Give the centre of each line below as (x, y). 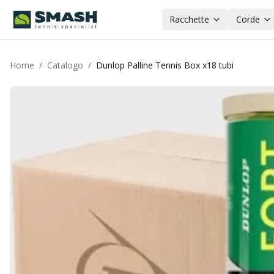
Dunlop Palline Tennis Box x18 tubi (165, 65)
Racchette (189, 19)
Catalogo (65, 65)
